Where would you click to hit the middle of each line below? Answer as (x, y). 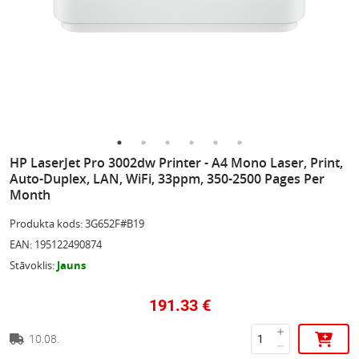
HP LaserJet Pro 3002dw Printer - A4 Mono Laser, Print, (176, 163)
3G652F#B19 (115, 224)
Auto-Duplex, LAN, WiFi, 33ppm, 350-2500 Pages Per (167, 179)
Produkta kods (45, 224)
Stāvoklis (31, 265)
